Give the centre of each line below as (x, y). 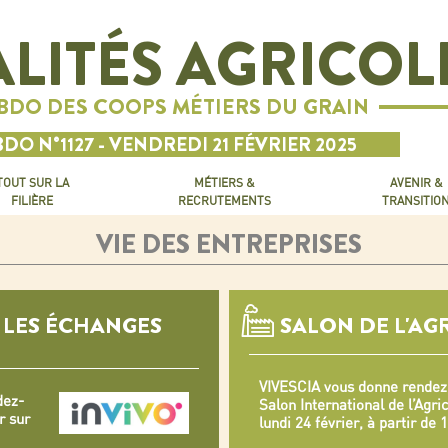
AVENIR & (416, 182)
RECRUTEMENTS (224, 200)
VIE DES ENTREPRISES (229, 244)
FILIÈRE (32, 200)
